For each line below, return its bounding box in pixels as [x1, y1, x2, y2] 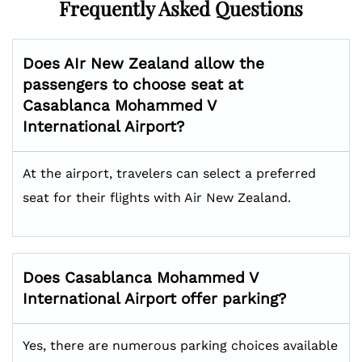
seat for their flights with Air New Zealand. [23, 190, 291, 205]
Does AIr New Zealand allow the [23, 54, 264, 73]
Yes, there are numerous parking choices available [23, 338, 338, 353]
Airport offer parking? [124, 289, 286, 308]
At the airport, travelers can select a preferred [23, 166, 316, 181]
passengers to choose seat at [23, 75, 243, 94]
